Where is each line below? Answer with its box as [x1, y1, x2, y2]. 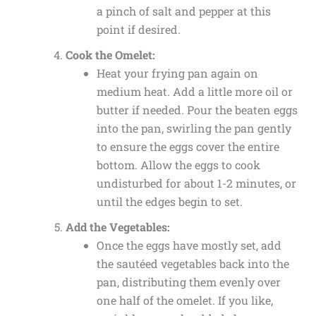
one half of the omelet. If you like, [96, 293, 273, 308]
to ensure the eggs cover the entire [96, 139, 279, 154]
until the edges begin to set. [96, 194, 243, 209]
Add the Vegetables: [65, 219, 170, 235]
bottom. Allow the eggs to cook [96, 157, 260, 173]
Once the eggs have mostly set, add [96, 238, 281, 253]
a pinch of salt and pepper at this [96, 4, 271, 19]
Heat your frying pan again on [96, 66, 258, 81]
